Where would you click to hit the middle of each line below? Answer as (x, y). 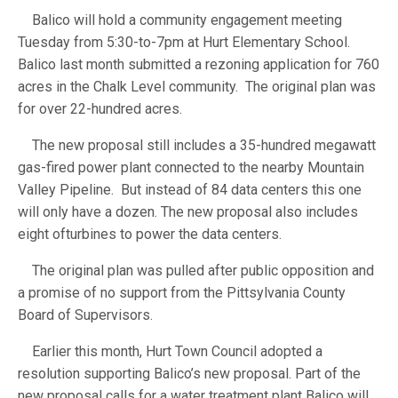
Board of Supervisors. (87, 314)
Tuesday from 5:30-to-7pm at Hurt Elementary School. (184, 42)
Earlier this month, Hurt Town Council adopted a (170, 351)
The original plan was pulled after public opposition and (196, 270)
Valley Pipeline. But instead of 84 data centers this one (190, 189)
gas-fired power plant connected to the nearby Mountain (191, 167)
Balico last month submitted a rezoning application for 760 (199, 64)
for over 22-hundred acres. (103, 108)
